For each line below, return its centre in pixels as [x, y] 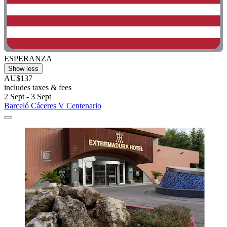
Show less [23, 69]
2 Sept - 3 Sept [28, 97]
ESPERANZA [28, 59]
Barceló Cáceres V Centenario [53, 106]
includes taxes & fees [38, 88]
